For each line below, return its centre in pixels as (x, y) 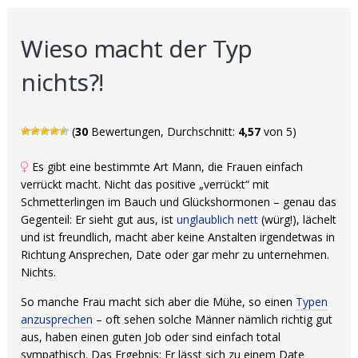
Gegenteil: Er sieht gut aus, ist (99, 219)
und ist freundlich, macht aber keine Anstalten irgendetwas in (178, 237)
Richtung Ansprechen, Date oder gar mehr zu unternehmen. (175, 255)
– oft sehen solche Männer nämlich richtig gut (213, 319)
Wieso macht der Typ (137, 48)
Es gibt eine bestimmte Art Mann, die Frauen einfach (166, 167)
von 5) (279, 131)
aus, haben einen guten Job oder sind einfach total (151, 337)
